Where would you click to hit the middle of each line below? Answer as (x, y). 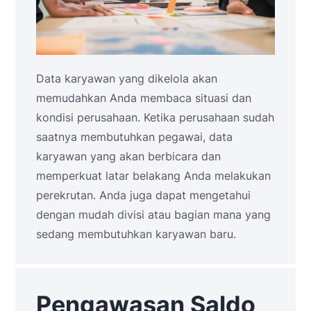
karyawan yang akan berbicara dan (128, 156)
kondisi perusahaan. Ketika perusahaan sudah (155, 117)
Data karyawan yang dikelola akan (127, 78)
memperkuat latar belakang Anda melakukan (153, 176)
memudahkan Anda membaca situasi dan (144, 98)
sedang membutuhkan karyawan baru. (136, 234)
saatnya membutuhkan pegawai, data (134, 137)
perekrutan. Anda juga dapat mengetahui (143, 195)
